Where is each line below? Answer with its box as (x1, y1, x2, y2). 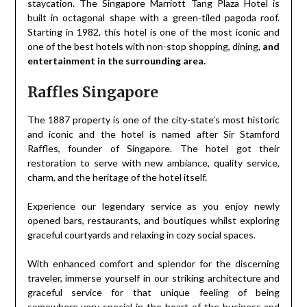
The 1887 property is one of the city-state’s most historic (27, 113, 280, 125)
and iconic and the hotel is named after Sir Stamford (27, 127, 280, 140)
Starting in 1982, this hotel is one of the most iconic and (27, 25, 280, 38)
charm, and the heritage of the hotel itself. (27, 171, 207, 183)
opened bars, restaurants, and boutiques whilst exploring (27, 214, 280, 226)
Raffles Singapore (27, 82, 158, 101)
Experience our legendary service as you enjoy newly (27, 199, 280, 212)
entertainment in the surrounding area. (27, 54, 206, 66)
